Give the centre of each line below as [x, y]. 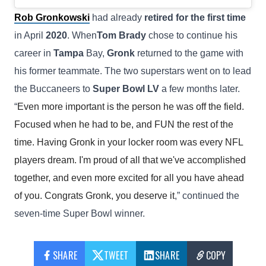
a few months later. [201, 89]
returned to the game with [189, 53]
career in [34, 53]
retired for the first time [195, 18]
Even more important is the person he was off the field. [131, 107]
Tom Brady [121, 36]
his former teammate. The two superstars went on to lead [133, 71]
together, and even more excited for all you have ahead [129, 178]
